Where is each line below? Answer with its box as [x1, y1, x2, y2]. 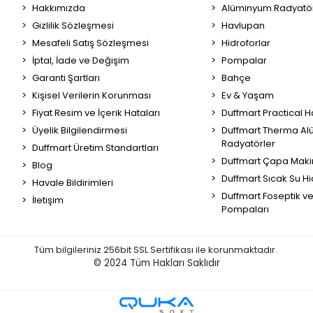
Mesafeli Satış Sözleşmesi [31, 36, 149, 50]
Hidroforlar [221, 36, 270, 50]
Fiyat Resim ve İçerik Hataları [31, 105, 160, 119]
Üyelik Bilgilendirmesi [31, 123, 127, 137]
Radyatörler [221, 136, 275, 150]
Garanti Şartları [31, 71, 100, 85]
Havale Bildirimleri [31, 175, 113, 189]
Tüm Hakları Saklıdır [129, 256, 220, 270]
